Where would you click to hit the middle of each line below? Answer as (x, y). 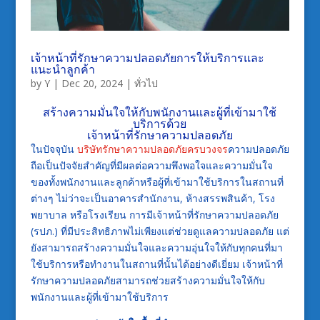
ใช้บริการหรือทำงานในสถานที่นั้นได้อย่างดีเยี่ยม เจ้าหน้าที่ (156, 264)
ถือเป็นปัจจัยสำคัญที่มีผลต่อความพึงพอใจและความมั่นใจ (151, 165)
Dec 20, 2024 (92, 83)
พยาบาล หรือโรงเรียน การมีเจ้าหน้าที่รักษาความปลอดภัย (154, 214)
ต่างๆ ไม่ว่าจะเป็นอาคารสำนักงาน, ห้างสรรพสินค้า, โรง (152, 198)
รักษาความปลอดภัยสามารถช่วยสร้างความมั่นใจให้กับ (147, 280)
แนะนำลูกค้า (62, 69)
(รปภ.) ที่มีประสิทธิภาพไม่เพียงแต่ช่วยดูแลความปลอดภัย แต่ (160, 231)
